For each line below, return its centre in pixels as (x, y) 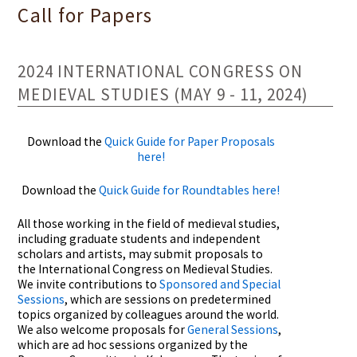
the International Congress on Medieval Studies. (145, 269)
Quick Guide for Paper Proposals (189, 142)
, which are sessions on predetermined (168, 300)
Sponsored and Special (220, 284)
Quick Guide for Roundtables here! (190, 190)
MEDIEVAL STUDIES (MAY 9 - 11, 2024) (163, 95)
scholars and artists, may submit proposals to (141, 254)
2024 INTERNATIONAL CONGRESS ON (160, 72)
